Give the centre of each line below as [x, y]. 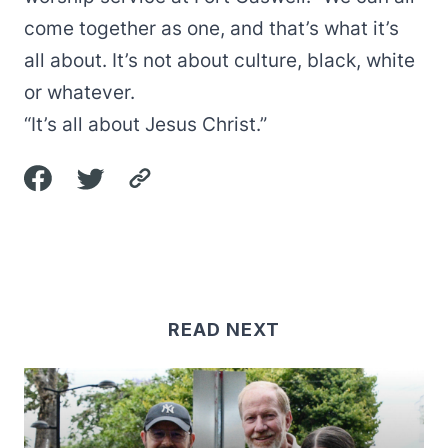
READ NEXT [224, 329]
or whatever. [79, 92]
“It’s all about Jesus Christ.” [145, 124]
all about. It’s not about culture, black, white [219, 60]
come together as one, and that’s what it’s [211, 28]
